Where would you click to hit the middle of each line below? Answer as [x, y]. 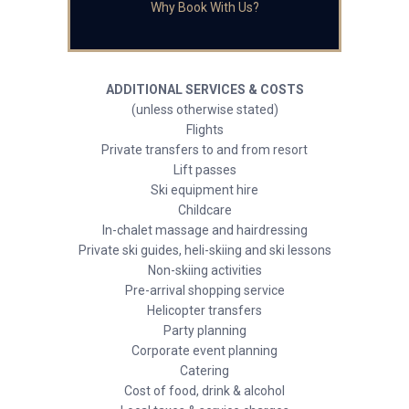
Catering [204, 371]
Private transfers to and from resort [204, 150]
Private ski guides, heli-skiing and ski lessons [204, 250]
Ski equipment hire [204, 190]
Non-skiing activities [204, 270]
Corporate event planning [204, 351]
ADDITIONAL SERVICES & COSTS [204, 89]
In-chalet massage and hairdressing [204, 230]
